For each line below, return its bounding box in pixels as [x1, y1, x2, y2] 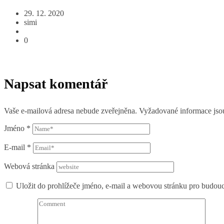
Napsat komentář [4, 76, 107, 91]
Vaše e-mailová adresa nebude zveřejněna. [4, 106, 137, 115]
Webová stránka [4, 162, 54, 170]
